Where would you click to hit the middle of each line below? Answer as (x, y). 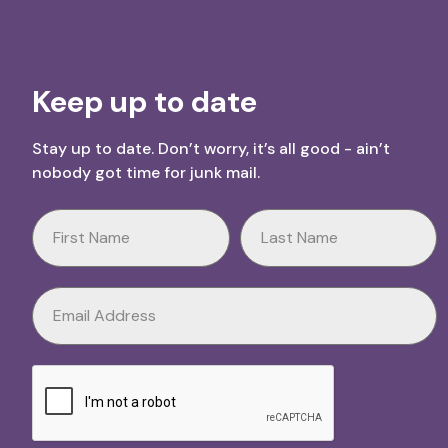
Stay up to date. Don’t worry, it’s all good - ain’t (211, 148)
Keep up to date (144, 101)
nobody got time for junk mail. (146, 172)
